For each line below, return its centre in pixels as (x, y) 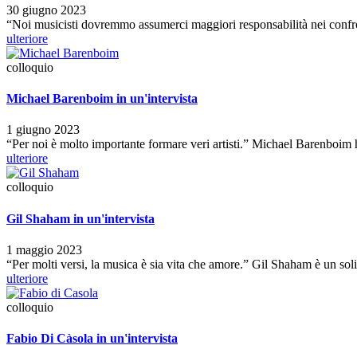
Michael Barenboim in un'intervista (102, 98)
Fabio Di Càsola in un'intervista (92, 339)
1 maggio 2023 (44, 249)
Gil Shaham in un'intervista (80, 218)
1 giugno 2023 (43, 130)
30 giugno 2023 (46, 10)
